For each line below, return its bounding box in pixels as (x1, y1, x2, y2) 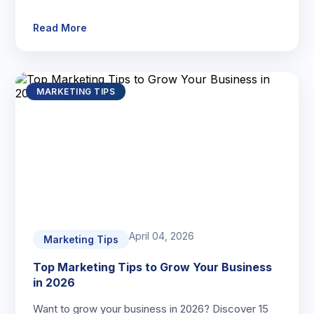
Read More (33, 22, 88, 34)
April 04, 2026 (129, 230, 195, 242)
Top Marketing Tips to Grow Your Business (33, 260, 273, 274)
